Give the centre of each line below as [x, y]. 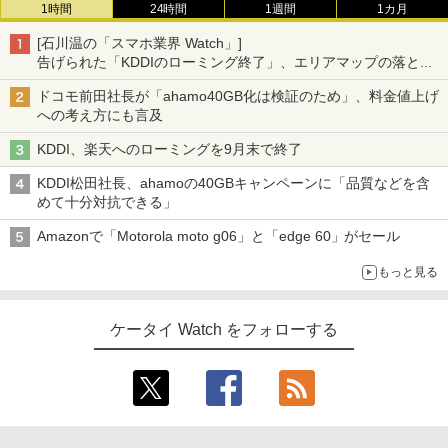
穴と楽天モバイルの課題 [114, 81]
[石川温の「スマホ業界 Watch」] [139, 43]
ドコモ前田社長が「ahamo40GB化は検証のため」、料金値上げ [238, 96]
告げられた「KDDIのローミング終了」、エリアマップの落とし [235, 62]
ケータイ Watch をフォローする [224, 329]
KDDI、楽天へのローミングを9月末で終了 [169, 149]
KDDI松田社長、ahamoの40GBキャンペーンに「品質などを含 [233, 183]
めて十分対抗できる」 [107, 202]
